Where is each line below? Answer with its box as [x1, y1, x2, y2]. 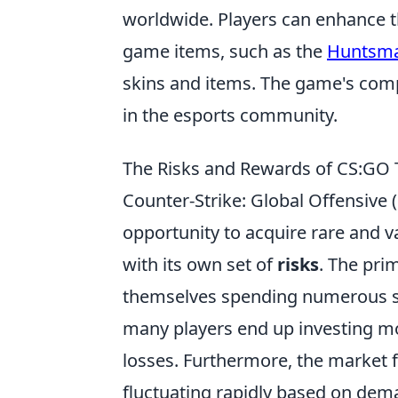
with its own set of [123, 252, 277, 277]
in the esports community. [123, 103, 338, 128]
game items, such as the [123, 39, 327, 64]
